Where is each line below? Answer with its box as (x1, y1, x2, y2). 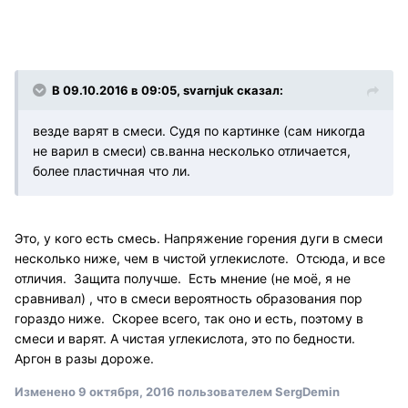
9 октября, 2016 (78, 383, 175, 399)
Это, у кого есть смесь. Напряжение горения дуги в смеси (15, 229, 382, 246)
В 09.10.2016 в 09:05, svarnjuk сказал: (52, 82, 283, 97)
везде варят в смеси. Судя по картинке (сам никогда (33, 122, 365, 138)
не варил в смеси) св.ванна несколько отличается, (33, 142, 351, 158)
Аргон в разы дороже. (15, 350, 158, 366)
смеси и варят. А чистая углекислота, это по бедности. (15, 330, 355, 346)
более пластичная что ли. (33, 162, 190, 178)
